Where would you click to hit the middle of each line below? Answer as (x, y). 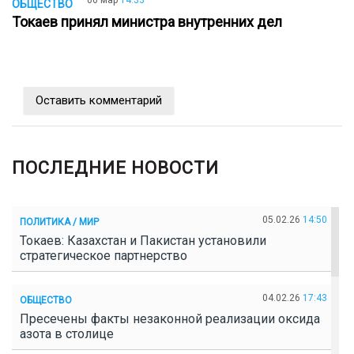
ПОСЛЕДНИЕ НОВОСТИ (115, 168)
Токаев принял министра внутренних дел (150, 22)
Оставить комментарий (99, 101)
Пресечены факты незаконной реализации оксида (170, 319)
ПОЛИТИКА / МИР (59, 222)
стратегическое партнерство (107, 256)
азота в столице (70, 334)
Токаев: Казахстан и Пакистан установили (143, 241)
